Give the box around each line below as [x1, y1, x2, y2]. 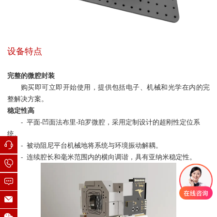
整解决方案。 [7, 94, 48, 103]
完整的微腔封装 [7, 71, 59, 79]
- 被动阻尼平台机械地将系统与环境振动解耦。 [21, 141, 162, 149]
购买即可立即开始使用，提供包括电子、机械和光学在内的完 [21, 83, 210, 91]
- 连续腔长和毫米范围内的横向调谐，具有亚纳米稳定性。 [21, 153, 200, 161]
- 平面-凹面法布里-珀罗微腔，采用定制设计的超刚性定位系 [21, 118, 200, 126]
